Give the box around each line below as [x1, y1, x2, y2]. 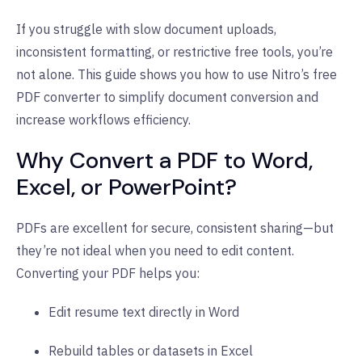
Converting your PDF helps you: [16, 264, 200, 281]
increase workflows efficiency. [16, 111, 191, 128]
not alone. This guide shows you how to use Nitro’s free [16, 65, 337, 82]
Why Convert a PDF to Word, [16, 145, 313, 175]
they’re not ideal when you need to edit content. [16, 242, 294, 259]
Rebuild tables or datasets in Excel [48, 342, 253, 359]
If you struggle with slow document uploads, [16, 20, 276, 37]
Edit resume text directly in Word [48, 303, 239, 320]
